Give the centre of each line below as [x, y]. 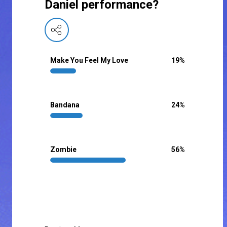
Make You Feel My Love [89, 61]
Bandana [65, 105]
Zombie [63, 150]
